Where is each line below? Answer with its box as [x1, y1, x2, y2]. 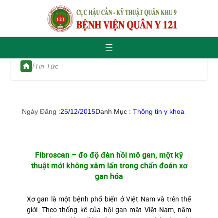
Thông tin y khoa [132, 107, 184, 115]
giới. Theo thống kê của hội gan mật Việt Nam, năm [26, 204, 192, 214]
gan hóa [95, 170, 123, 182]
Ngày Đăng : [21, 107, 60, 115]
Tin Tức [35, 62, 59, 70]
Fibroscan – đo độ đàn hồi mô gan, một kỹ [35, 149, 183, 160]
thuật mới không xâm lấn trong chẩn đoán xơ [31, 160, 187, 171]
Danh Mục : [95, 107, 133, 115]
